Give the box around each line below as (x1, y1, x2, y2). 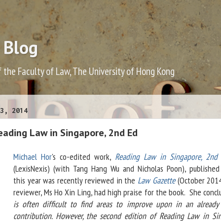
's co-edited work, (51, 151, 115, 163)
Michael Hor (13, 151, 52, 163)
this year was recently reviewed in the (13, 175, 138, 186)
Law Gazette (138, 175, 175, 186)
